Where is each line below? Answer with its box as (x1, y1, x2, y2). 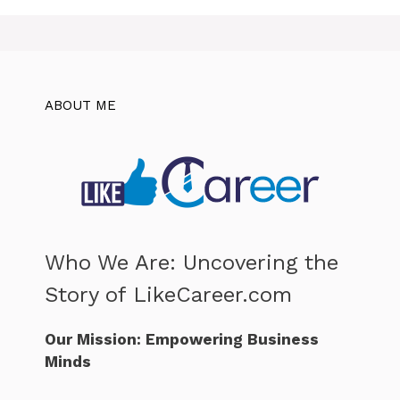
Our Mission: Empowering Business (45, 329, 319, 348)
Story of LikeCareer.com (45, 281, 292, 307)
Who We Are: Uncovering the (45, 249, 338, 275)
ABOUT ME (45, 97, 116, 113)
